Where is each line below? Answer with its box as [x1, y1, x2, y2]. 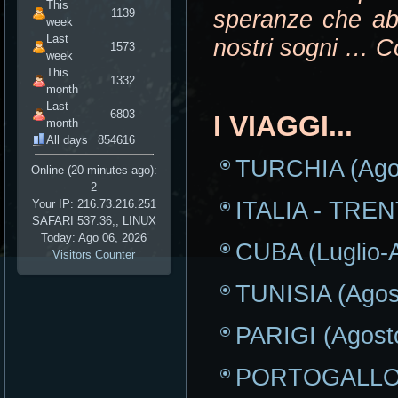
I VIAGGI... [213, 110, 353, 142]
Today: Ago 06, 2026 [41, 230, 147, 244]
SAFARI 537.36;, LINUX [32, 213, 156, 227]
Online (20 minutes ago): [31, 163, 157, 177]
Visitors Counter [52, 247, 136, 261]
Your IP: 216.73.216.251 [32, 196, 156, 211]
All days [46, 132, 88, 147]
